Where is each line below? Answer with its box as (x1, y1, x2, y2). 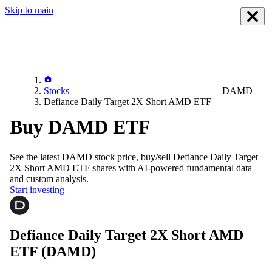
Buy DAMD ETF (10, 116, 151, 138)
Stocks (44, 86, 69, 96)
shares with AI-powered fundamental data (90, 162, 252, 173)
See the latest (10, 151, 62, 162)
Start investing (10, 184, 64, 195)
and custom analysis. (10, 173, 89, 184)
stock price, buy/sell (92, 151, 171, 162)
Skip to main (5, 5, 53, 15)
